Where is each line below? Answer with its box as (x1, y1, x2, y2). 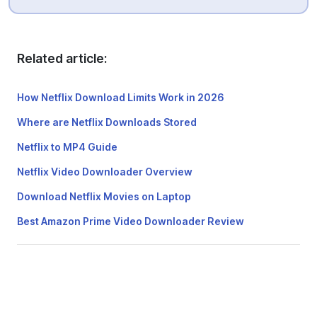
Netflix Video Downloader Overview (17, 166, 192, 178)
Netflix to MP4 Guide (17, 141, 117, 153)
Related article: (17, 51, 107, 67)
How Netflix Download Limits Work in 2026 (17, 91, 224, 103)
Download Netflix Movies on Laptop (17, 190, 191, 202)
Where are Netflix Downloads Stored (17, 116, 197, 128)
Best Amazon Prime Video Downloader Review (17, 215, 244, 227)
